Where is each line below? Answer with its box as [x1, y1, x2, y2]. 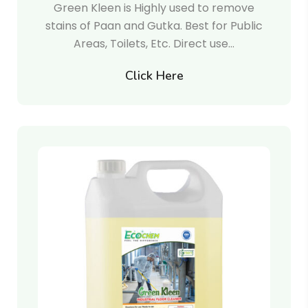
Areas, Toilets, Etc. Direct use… [74, 36, 234, 52]
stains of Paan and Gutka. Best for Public [45, 18, 263, 34]
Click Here [124, 67, 184, 84]
